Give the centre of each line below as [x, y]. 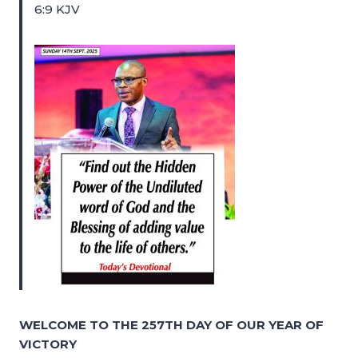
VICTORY [48, 344]
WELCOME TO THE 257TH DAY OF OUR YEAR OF [171, 325]
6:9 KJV [57, 9]
